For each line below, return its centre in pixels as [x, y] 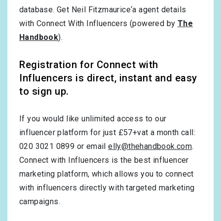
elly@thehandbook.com [150, 147]
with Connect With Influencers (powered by [98, 24]
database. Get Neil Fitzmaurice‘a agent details [103, 10]
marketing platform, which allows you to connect [107, 174]
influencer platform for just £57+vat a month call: [107, 133]
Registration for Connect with [89, 65]
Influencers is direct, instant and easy [108, 78]
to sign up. [44, 92]
